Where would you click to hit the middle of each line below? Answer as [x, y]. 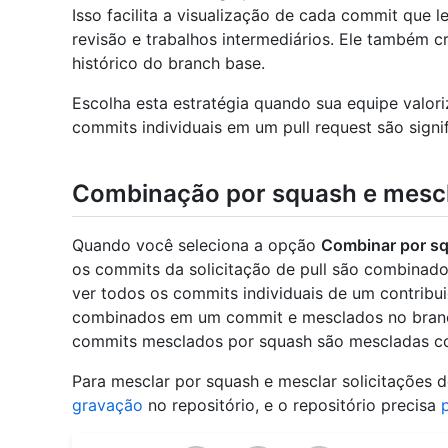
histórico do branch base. [168, 63]
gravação [107, 405]
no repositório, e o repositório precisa [292, 405]
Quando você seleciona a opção [196, 245]
